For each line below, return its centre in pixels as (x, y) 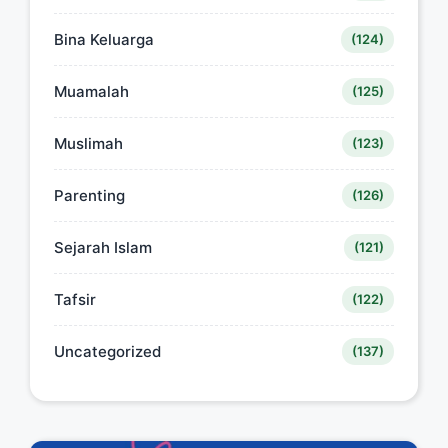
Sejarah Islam (103, 248)
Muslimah (88, 144)
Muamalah (91, 92)
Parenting (89, 196)
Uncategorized (107, 352)
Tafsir (75, 300)
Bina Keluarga (104, 40)
